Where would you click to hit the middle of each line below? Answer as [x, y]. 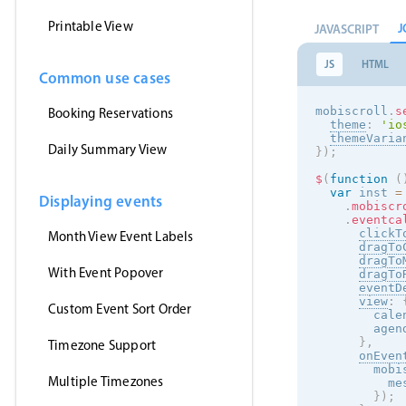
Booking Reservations [111, 113]
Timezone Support [102, 345]
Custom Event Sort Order [120, 309]
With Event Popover [106, 273]
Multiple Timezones [106, 382]
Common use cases [105, 77]
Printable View [91, 26]
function [359, 179]
